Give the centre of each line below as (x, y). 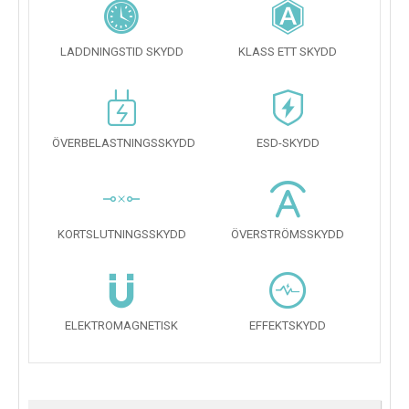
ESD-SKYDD (288, 143)
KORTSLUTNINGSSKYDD (121, 235)
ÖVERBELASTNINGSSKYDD (124, 143)
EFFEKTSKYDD (288, 326)
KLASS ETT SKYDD (288, 52)
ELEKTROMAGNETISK (121, 326)
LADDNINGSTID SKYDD (121, 52)
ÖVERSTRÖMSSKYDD (288, 235)
